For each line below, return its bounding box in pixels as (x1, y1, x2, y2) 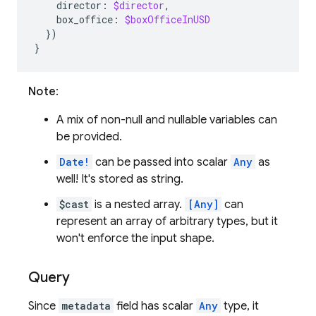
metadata (61, 299, 111, 312)
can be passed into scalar (92, 155, 231, 169)
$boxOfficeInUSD (125, 13, 210, 26)
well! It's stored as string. (56, 172, 183, 186)
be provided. (56, 130, 122, 144)
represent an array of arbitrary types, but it (56, 214, 278, 229)
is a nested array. (92, 197, 185, 212)
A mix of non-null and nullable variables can (56, 113, 277, 127)
